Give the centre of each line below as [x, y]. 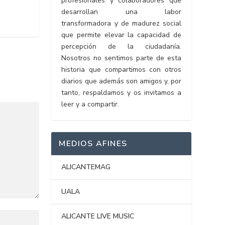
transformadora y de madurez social [121, 24]
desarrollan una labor [121, 12]
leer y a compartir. [90, 104]
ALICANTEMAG [86, 167]
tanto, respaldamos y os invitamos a [121, 93]
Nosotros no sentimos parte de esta [121, 58]
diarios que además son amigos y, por [121, 81]
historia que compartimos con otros [121, 70]
